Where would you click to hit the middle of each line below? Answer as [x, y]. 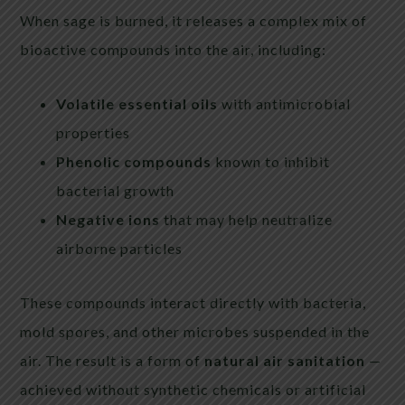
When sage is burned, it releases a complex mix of [194, 20]
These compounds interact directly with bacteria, [193, 302]
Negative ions [108, 219]
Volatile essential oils [137, 103]
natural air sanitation [285, 360]
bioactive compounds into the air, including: [174, 49]
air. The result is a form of [113, 360]
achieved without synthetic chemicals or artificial [193, 389]
